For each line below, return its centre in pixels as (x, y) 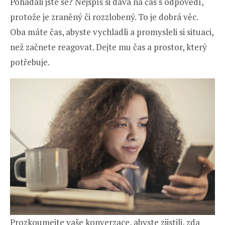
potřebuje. (30, 62)
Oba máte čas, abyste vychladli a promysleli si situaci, (112, 32)
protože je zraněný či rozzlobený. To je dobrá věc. (104, 17)
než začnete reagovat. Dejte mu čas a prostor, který (108, 47)
